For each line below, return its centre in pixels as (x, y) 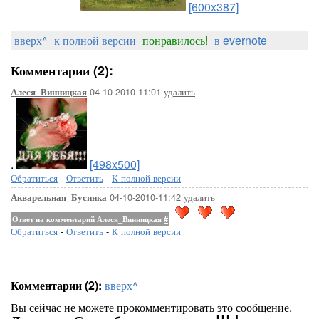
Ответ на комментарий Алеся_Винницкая (88, 219)
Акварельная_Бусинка (59, 197)
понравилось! (175, 40)
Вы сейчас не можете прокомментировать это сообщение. (151, 307)
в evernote (241, 40)
